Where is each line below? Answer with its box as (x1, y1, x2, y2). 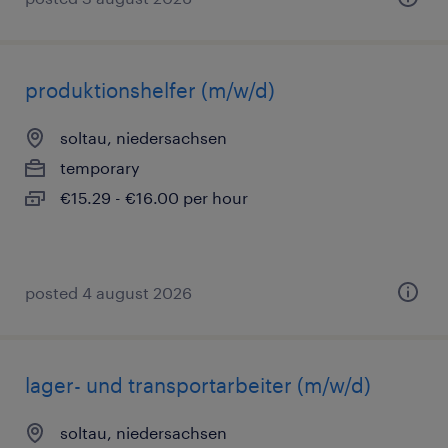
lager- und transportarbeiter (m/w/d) (25, 373, 371, 397)
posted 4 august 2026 (25, 283, 192, 302)
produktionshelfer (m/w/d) (25, 78, 275, 102)
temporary (60, 158, 140, 177)
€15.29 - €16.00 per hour (60, 188, 248, 207)
